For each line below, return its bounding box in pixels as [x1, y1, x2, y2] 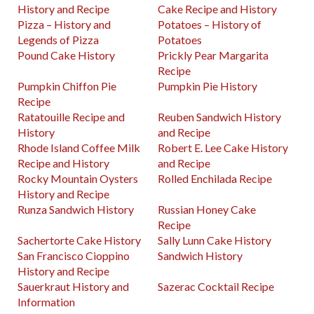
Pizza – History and [18, 18, 111, 32]
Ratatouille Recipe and [18, 110, 125, 124]
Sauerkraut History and [18, 280, 129, 294]
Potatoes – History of [158, 18, 262, 32]
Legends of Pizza [18, 33, 99, 47]
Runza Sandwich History [18, 203, 134, 217]
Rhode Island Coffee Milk [18, 141, 140, 155]
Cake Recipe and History [158, 2, 278, 16]
